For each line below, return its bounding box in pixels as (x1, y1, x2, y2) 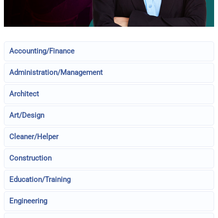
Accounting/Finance (9, 47, 75, 55)
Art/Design (9, 111, 45, 120)
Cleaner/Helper (9, 132, 59, 141)
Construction (9, 154, 52, 163)
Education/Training (9, 175, 71, 184)
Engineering (9, 197, 48, 205)
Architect (9, 90, 39, 98)
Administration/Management (9, 68, 103, 77)
